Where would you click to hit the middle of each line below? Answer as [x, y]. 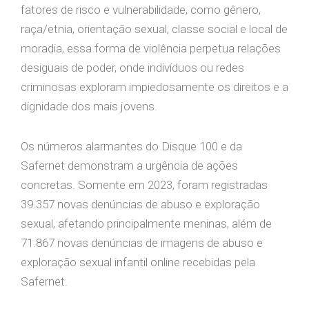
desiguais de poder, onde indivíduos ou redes [132, 68]
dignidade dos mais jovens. [89, 107]
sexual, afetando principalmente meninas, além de [146, 223]
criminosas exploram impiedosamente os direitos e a [154, 87]
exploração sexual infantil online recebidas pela [138, 262]
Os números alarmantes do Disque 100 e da [131, 146]
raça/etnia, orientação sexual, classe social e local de [154, 29]
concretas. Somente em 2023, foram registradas [144, 185]
